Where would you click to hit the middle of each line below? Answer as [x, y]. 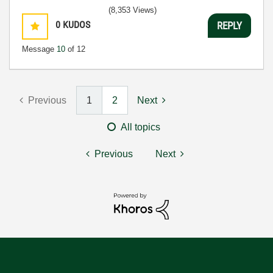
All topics [140, 127]
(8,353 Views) [133, 10]
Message [39, 49]
